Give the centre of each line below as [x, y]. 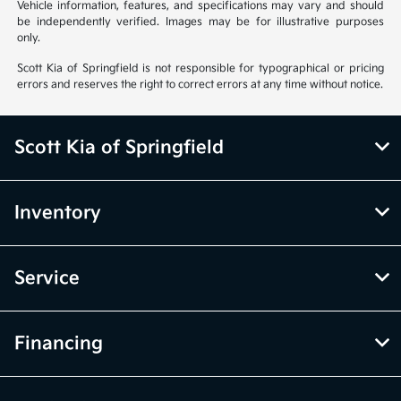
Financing [59, 343]
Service [47, 278]
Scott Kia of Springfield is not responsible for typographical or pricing [200, 68]
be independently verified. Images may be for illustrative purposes [200, 21]
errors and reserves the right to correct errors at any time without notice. [200, 84]
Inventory [58, 213]
